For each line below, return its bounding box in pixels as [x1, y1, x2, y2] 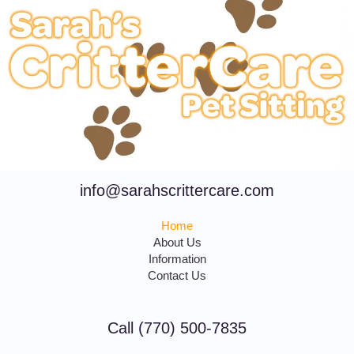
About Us [153, 235, 201, 249]
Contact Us [148, 269, 206, 282]
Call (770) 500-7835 [107, 318, 247, 337]
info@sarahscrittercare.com [80, 181, 274, 199]
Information [148, 252, 206, 265]
